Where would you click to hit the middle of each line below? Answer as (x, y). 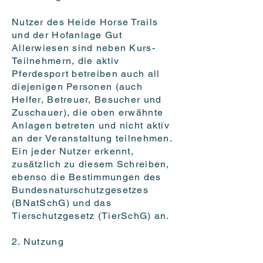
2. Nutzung (38, 242)
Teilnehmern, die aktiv (66, 61)
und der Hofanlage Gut (67, 35)
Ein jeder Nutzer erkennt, (73, 151)
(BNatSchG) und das (62, 203)
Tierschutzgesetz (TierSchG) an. (91, 216)
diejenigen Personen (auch (77, 87)
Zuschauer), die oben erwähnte (88, 113)
